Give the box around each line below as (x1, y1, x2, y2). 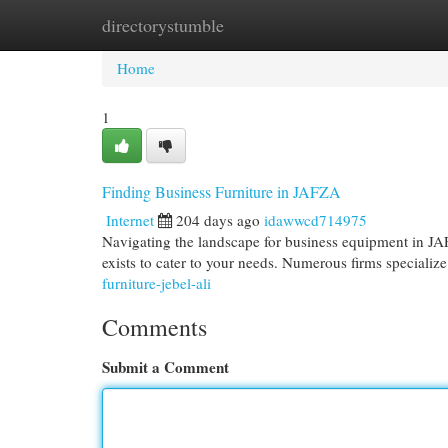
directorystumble (102, 13, 224, 37)
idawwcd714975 (264, 210, 367, 230)
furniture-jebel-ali (102, 273, 211, 293)
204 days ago (176, 210, 260, 230)
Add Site (339, 15, 393, 35)
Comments (102, 311, 207, 343)
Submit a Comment (102, 356, 229, 378)
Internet (106, 210, 154, 230)
